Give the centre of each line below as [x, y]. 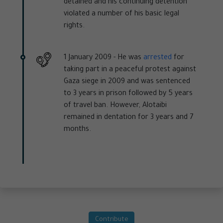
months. [77, 130]
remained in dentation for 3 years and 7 [129, 118]
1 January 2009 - [90, 58]
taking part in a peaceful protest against [130, 70]
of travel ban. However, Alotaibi [115, 106]
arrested [158, 58]
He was [129, 58]
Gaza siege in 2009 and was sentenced [127, 82]
